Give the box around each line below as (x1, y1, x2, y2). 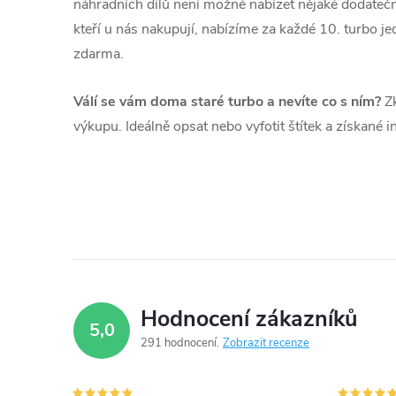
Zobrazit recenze (223, 334, 309, 351)
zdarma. (73, 43, 124, 64)
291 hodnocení (141, 334, 219, 351)
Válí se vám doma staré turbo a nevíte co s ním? (73, 91, 381, 111)
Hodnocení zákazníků (141, 303, 357, 334)
